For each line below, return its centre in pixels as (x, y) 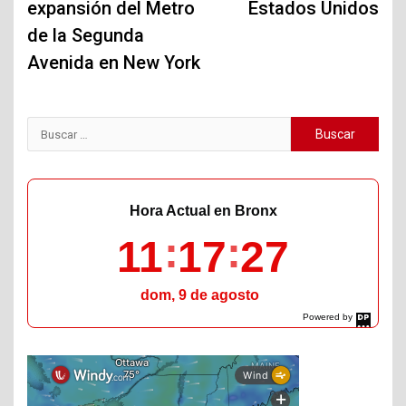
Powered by (328, 317)
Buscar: (58, 130)
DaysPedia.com (331, 326)
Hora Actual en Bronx (203, 211)
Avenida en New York (114, 63)
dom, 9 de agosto (199, 295)
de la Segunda (86, 36)
